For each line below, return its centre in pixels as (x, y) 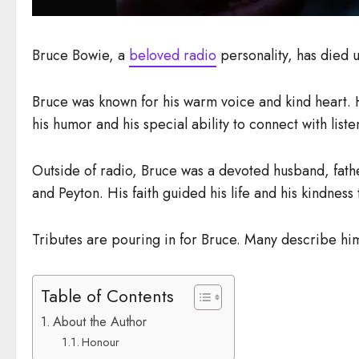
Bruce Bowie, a (81, 55)
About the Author (100, 321)
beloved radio (173, 55)
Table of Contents (107, 296)
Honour (100, 341)
